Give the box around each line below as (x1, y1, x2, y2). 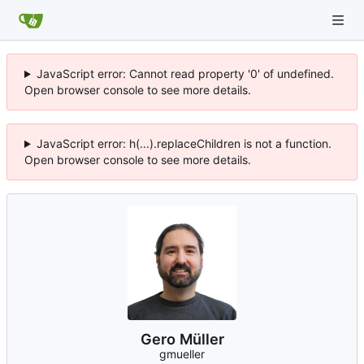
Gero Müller (140, 330, 224, 349)
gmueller (159, 347, 205, 362)
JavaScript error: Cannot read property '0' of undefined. (36, 67, 334, 80)
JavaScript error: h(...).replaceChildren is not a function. (36, 136, 331, 150)
